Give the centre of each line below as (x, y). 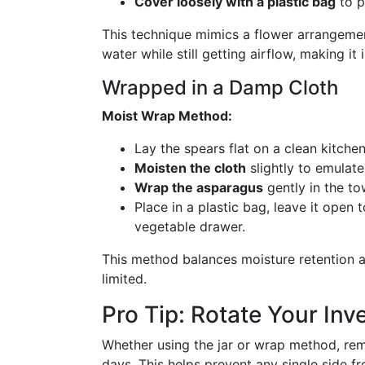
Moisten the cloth (190, 168)
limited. (124, 279)
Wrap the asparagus (199, 187)
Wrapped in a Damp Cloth (220, 88)
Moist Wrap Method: (167, 116)
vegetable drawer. (190, 226)
